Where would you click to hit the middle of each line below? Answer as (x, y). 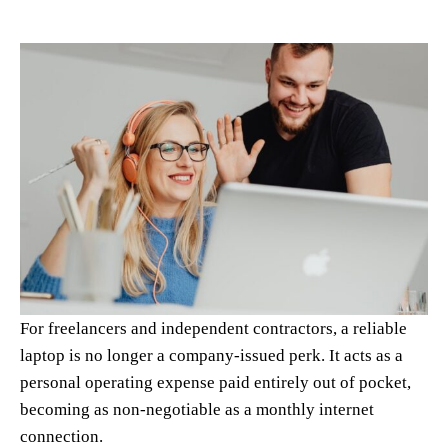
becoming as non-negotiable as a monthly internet (197, 409)
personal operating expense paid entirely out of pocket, (215, 382)
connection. (63, 436)
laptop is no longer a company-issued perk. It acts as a (211, 355)
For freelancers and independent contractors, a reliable (213, 328)
